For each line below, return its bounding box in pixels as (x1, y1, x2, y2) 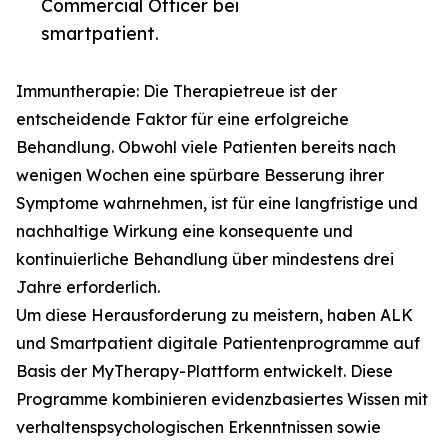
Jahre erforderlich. (16, 277, 160, 297)
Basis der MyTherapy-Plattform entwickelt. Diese (16, 361, 393, 381)
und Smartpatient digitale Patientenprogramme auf (16, 333, 420, 353)
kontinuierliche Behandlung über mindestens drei (16, 249, 394, 269)
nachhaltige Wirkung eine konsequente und (16, 221, 353, 241)
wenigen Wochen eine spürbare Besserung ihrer (16, 165, 384, 185)
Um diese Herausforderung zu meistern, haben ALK (16, 305, 413, 325)
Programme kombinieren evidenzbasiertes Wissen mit (16, 389, 428, 409)
